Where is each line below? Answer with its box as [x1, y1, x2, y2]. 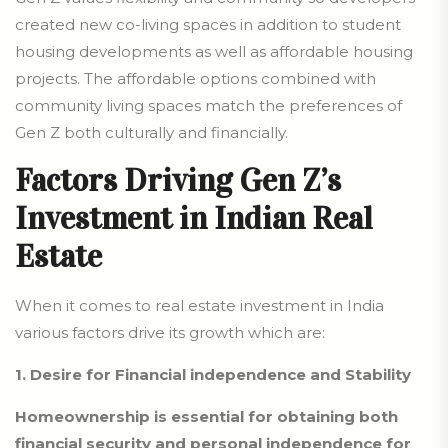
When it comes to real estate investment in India [15, 296, 384, 316]
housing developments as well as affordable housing [15, 42, 413, 62]
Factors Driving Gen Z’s [15, 161, 341, 201]
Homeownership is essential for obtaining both [15, 407, 398, 427]
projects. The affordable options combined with [15, 69, 376, 89]
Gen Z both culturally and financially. [15, 123, 288, 143]
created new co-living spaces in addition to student [15, 15, 401, 35]
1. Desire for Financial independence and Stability [15, 365, 411, 385]
